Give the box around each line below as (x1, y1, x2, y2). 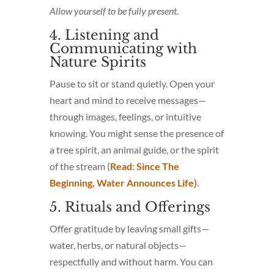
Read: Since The (109, 160, 179, 172)
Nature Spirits (49, 53, 146, 70)
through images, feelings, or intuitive (49, 110, 201, 122)
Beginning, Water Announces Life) (49, 176, 197, 188)
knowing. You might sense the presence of (49, 127, 224, 139)
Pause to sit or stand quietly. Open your (49, 77, 215, 89)
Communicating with (49, 40, 197, 57)
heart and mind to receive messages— (49, 94, 206, 106)
